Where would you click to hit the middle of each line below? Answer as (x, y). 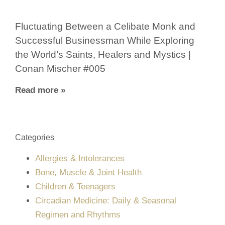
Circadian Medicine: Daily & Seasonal (106, 200)
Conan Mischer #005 (60, 68)
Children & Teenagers (75, 186)
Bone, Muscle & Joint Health (88, 172)
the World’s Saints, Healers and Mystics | (103, 54)
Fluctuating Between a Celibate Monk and (105, 26)
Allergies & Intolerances (80, 158)
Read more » (40, 90)
